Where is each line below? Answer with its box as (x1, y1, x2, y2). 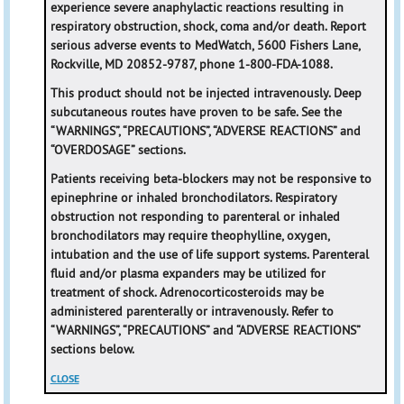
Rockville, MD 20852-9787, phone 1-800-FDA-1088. (50, 55, 333, 72)
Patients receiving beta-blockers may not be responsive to (50, 170, 372, 187)
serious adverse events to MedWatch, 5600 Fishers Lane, (50, 36, 360, 53)
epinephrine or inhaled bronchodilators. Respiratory (50, 188, 336, 206)
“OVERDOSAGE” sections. (50, 141, 186, 158)
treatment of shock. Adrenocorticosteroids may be (50, 283, 324, 300)
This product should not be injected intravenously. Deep (50, 84, 362, 101)
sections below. (50, 340, 134, 357)
